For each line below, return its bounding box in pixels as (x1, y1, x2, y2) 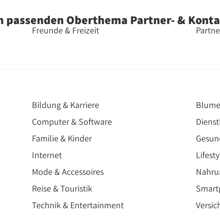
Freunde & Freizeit (32, 25, 100, 36)
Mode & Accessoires (32, 165, 104, 177)
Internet (32, 149, 62, 161)
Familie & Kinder (32, 132, 92, 144)
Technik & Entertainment (32, 199, 124, 211)
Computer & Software (32, 115, 112, 127)
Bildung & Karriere (32, 99, 100, 110)
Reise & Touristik (32, 182, 93, 194)
